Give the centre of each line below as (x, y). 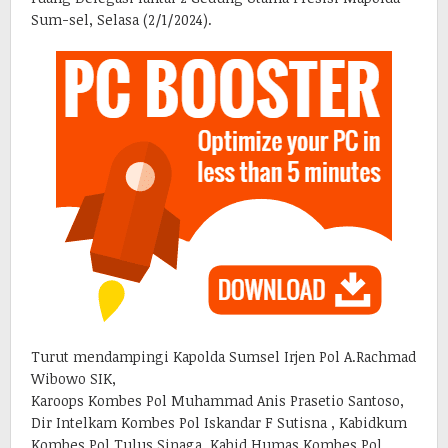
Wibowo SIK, (73, 378)
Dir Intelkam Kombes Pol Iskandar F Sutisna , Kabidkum (219, 422)
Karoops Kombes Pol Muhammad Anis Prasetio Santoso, (217, 400)
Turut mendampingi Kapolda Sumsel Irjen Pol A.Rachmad (223, 356)
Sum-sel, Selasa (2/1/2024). (121, 19)
